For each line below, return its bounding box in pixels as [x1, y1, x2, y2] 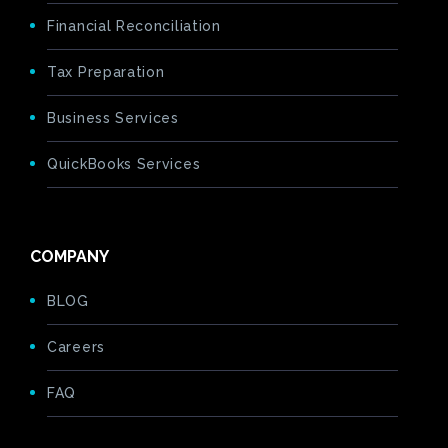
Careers [47, 339, 105, 356]
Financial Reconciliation [47, 18, 221, 35]
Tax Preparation [47, 64, 165, 81]
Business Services [47, 110, 179, 127]
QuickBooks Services [47, 156, 201, 173]
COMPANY [30, 247, 109, 267]
